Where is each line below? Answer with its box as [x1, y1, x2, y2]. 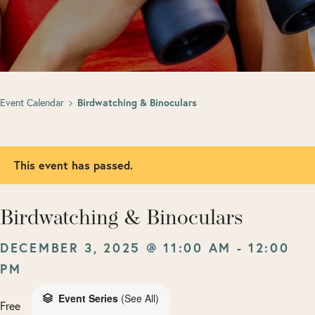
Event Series [56, 291, 121, 305]
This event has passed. [14, 157, 133, 172]
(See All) [121, 291, 159, 305]
